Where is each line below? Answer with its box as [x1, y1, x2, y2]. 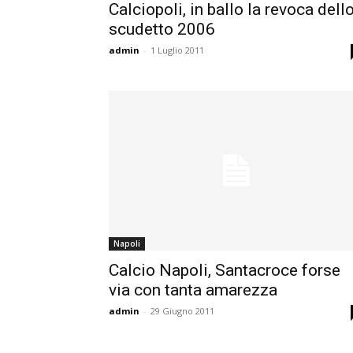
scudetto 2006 [109, 19, 215, 39]
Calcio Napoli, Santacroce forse [109, 260, 340, 280]
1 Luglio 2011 [150, 43, 204, 56]
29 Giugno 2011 [150, 304, 214, 317]
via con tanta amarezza [109, 280, 277, 299]
